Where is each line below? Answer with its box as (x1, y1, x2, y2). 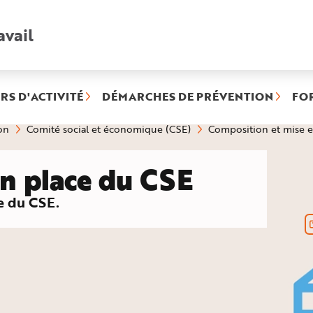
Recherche (33, 32, 78, 45)
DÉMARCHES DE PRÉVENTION (102, 88, 273, 104)
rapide (33, 41, 60, 54)
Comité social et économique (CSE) (27, 122, 191, 136)
